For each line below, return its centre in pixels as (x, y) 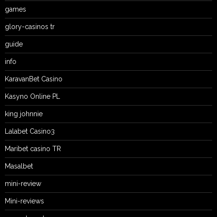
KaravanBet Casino (34, 79)
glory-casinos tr (30, 27)
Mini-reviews (24, 201)
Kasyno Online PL (32, 96)
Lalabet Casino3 (30, 131)
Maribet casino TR (33, 149)
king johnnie (24, 114)
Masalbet (19, 166)
